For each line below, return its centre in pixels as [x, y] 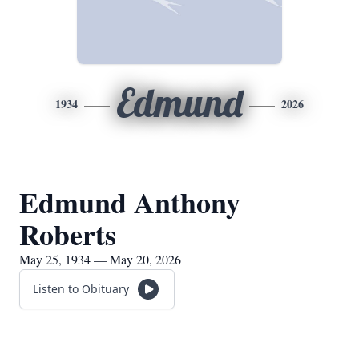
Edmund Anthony [130, 202]
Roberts [68, 234]
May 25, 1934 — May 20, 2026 [100, 259]
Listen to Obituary [81, 289]
